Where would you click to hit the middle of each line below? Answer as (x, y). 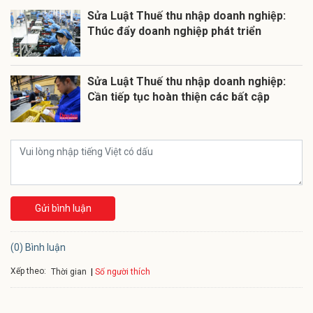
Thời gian (69, 271)
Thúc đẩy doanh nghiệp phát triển (174, 31)
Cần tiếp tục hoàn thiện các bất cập (179, 96)
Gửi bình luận (63, 208)
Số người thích (123, 271)
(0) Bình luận (38, 247)
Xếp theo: (28, 271)
